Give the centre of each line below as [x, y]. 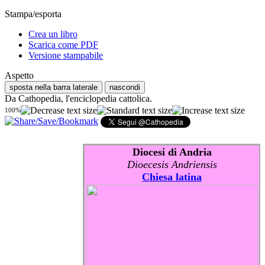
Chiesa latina [172, 177]
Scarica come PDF [63, 45]
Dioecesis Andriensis [172, 164]
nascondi [125, 88]
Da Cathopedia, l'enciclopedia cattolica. [78, 99]
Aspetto [19, 76]
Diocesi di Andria [172, 152]
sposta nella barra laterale [54, 88]
